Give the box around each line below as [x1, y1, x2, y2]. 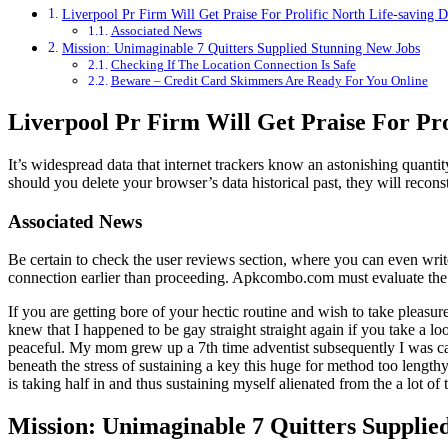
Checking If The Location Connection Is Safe [110, 57, 356, 73]
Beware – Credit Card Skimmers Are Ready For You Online [110, 73, 428, 89]
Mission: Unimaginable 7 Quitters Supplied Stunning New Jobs [61, 40, 420, 57]
